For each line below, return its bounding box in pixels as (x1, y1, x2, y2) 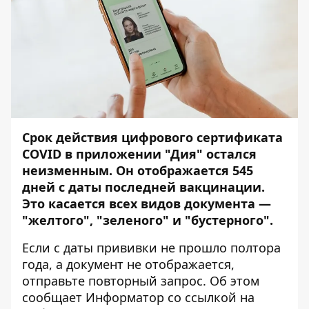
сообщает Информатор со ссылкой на (22, 289, 255, 306)
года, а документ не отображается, (22, 256, 235, 273)
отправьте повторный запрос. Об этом (22, 272, 259, 290)
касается (48, 195, 106, 212)
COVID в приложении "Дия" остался (22, 146, 257, 163)
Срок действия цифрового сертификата (22, 129, 283, 146)
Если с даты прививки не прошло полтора (22, 239, 281, 257)
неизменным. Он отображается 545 (22, 162, 253, 179)
